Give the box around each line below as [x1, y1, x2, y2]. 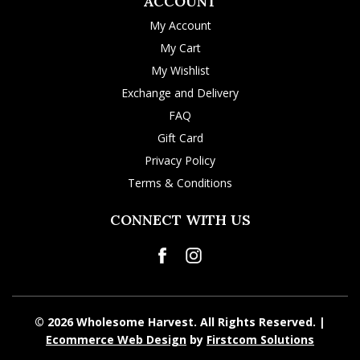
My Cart [159, 40, 201, 55]
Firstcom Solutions [207, 332, 314, 347]
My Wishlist [150, 63, 210, 78]
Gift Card [157, 130, 203, 145]
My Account [149, 18, 211, 33]
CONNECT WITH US [109, 211, 251, 229]
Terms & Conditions [128, 175, 232, 190]
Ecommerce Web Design [46, 332, 186, 347]
